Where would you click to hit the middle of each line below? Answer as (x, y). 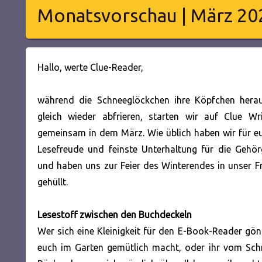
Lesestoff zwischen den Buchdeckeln (115, 214)
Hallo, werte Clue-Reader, (90, 67)
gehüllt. (53, 182)
